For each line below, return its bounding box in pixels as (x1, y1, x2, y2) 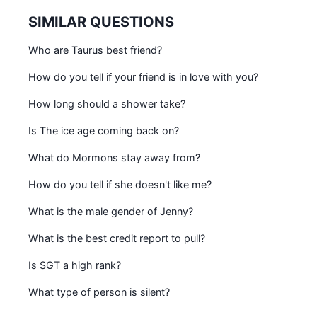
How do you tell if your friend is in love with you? (28, 71, 258, 83)
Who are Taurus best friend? (28, 44, 162, 57)
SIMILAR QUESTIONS (28, 13, 174, 31)
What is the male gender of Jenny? (28, 205, 193, 218)
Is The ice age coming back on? (28, 125, 179, 137)
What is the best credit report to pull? (28, 232, 205, 245)
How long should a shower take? (28, 98, 185, 110)
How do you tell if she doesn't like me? (28, 178, 212, 191)
